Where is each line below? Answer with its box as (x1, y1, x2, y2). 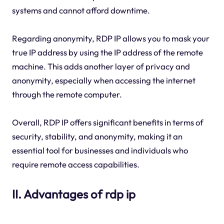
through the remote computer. (11, 89, 122, 100)
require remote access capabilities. (11, 159, 139, 170)
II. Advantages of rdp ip (11, 186, 135, 202)
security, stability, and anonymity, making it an (11, 131, 182, 142)
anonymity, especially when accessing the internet (11, 75, 195, 86)
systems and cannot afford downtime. (11, 5, 150, 16)
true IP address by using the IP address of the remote (11, 47, 203, 58)
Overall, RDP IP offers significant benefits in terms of (11, 117, 203, 128)
